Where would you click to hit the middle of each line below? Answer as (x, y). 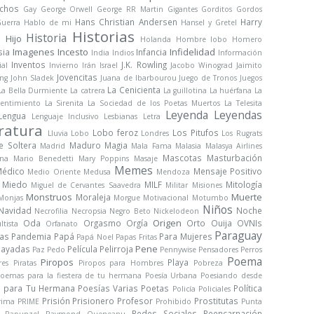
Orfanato (62, 224)
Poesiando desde (232, 275)
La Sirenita (64, 103)
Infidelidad (193, 52)
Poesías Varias (108, 288)
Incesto (73, 52)
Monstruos (49, 197)
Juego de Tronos (208, 78)
